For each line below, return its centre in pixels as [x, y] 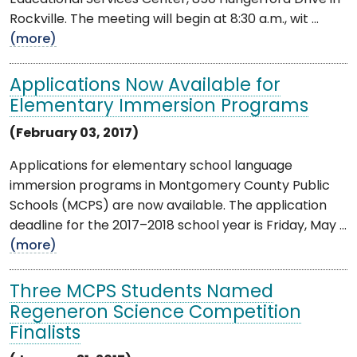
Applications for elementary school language [151, 166]
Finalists [45, 334]
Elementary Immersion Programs [159, 107]
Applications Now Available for [145, 86]
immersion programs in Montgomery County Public [170, 186]
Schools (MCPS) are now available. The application [168, 206]
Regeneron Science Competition [155, 313]
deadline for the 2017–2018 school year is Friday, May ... [178, 226]
